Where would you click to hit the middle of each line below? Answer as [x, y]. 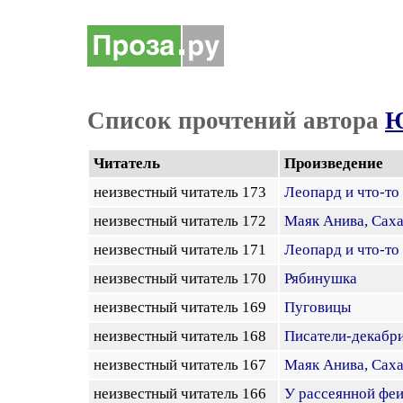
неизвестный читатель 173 [184, 192]
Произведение [334, 163]
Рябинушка [321, 278]
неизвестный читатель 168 [184, 336]
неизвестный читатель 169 [184, 307]
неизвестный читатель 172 [184, 221]
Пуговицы [318, 307]
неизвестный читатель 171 [184, 250]
